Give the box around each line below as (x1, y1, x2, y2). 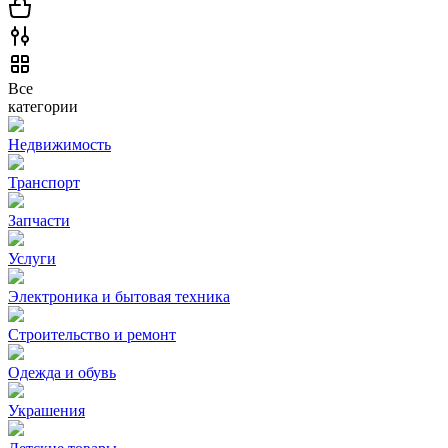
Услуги (8, 250, 56, 267)
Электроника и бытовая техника (8, 288, 230, 305)
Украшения (8, 402, 85, 419)
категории (8, 98, 78, 115)
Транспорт (8, 174, 80, 191)
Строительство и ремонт (8, 326, 176, 343)
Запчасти (8, 212, 70, 229)
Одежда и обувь (8, 364, 116, 381)
